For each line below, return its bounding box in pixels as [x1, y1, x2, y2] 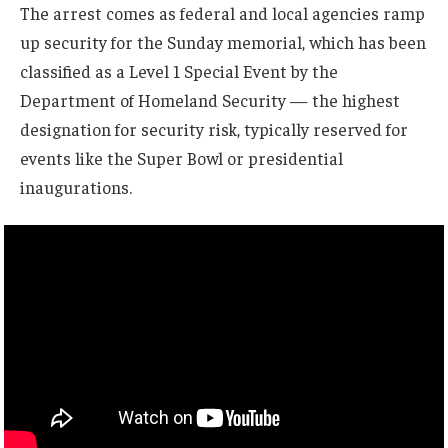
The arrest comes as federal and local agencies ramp [20, 2, 425, 25]
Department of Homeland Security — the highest [20, 89, 400, 112]
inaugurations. [20, 176, 132, 199]
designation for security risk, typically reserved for [20, 118, 408, 141]
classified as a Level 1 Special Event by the [20, 60, 338, 83]
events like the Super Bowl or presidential [20, 147, 343, 170]
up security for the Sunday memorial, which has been [20, 31, 426, 54]
